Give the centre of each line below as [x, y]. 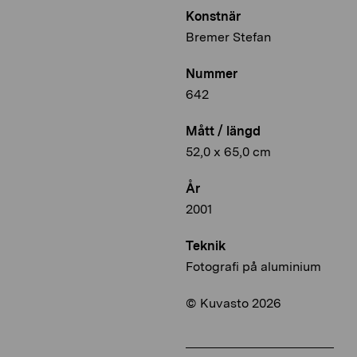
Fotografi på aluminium [253, 267]
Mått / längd [223, 131]
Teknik [206, 246]
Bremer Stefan [228, 37]
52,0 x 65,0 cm [228, 152]
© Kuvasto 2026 [233, 304]
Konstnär [213, 17]
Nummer [212, 74]
